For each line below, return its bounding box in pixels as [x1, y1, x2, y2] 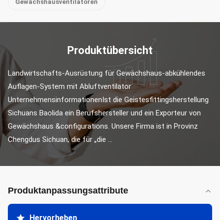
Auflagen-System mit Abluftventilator [8, 82, 131, 91]
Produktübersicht [67, 44, 153, 56]
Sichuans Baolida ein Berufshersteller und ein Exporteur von [8, 109, 201, 117]
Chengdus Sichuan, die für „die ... [8, 135, 112, 144]
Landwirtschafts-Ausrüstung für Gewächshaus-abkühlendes [8, 69, 205, 78]
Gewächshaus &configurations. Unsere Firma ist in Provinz [8, 122, 198, 131]
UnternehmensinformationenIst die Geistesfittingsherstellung [8, 95, 209, 104]
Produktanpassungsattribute [8, 186, 128, 195]
